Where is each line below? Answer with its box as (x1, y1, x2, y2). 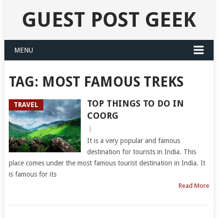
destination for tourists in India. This (87, 148, 196, 156)
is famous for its (8, 170, 56, 178)
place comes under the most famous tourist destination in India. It (8, 159, 205, 167)
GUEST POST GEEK (21, 8, 196, 32)
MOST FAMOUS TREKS (41, 74, 183, 90)
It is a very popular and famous (87, 137, 180, 145)
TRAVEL (13, 101, 38, 109)
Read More (179, 182, 210, 189)
